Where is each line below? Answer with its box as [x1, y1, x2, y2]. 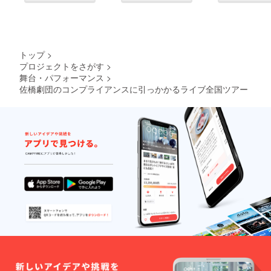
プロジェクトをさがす [19, 59, 104, 72]
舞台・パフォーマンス [19, 71, 104, 83]
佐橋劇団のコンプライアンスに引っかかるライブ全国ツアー [19, 82, 248, 95]
